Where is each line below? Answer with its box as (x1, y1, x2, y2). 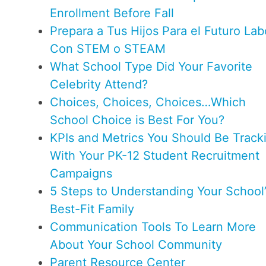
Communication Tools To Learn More (50, 220, 256, 235)
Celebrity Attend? (50, 77, 148, 92)
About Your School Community (50, 237, 222, 252)
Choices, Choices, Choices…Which (50, 95, 246, 110)
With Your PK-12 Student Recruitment (50, 148, 259, 163)
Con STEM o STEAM (50, 42, 166, 56)
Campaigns (50, 166, 112, 181)
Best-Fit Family (50, 202, 134, 217)
